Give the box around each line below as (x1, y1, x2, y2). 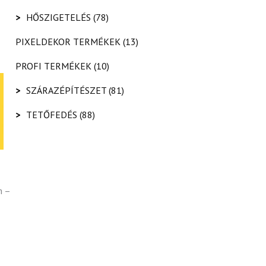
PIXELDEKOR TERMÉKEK (15, 35, 121, 47)
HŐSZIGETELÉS (26, 11, 91, 23)
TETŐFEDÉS (26, 108, 77, 121)
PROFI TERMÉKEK (15, 59, 91, 72)
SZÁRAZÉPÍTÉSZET (26, 84, 106, 96)
